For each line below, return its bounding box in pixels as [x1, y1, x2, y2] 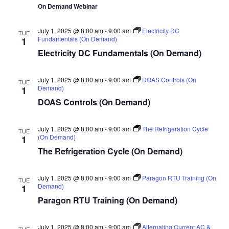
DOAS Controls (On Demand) [37, 96, 150, 108]
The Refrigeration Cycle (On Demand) [37, 145, 182, 157]
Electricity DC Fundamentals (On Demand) [37, 47, 201, 59]
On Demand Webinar [37, 1, 98, 11]
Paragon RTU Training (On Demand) [37, 194, 177, 206]
